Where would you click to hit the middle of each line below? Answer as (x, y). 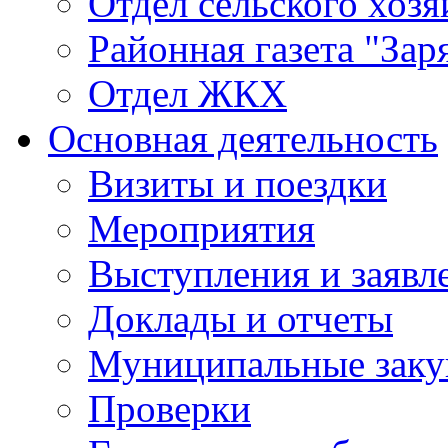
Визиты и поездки (237, 183)
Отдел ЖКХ (187, 93)
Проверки (169, 408)
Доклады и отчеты (240, 318)
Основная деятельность (243, 138)
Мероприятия (201, 228)
